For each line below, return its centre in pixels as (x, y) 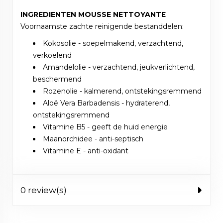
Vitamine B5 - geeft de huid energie (105, 127)
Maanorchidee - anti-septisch (93, 139)
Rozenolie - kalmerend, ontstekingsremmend (122, 91)
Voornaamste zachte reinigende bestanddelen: (102, 27)
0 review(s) (44, 190)
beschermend (57, 79)
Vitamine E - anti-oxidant (86, 151)
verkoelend (52, 56)
